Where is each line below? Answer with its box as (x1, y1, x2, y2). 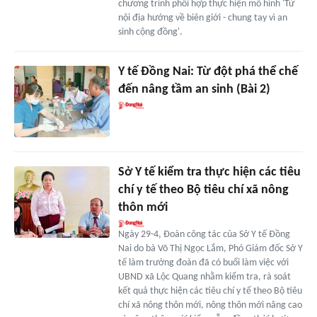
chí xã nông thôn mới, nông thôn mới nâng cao (117, 300, 302, 311)
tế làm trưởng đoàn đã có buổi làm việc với (117, 258, 289, 269)
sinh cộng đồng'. (117, 27, 183, 38)
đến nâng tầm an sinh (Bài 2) (117, 83, 270, 97)
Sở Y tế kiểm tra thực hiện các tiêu (117, 166, 301, 180)
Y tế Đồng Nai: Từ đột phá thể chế (117, 65, 298, 79)
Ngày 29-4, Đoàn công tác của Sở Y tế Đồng (117, 229, 290, 241)
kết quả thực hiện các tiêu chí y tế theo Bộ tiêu (117, 286, 302, 297)
